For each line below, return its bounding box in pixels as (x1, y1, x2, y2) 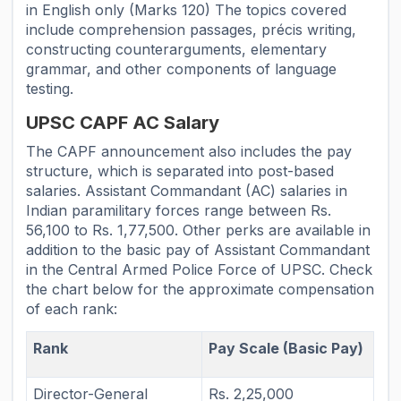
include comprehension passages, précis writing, (26, 20, 357, 38)
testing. (26, 79, 74, 98)
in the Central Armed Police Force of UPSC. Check (26, 260, 373, 278)
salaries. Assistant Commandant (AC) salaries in (26, 181, 348, 200)
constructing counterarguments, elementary (26, 39, 328, 58)
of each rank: (26, 299, 118, 318)
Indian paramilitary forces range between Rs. (26, 200, 332, 219)
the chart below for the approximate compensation (26, 279, 375, 298)
